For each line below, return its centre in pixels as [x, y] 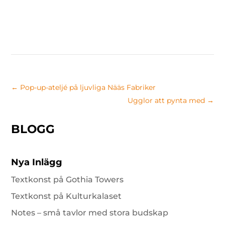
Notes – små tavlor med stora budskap [90, 213]
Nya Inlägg [37, 162]
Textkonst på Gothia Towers [68, 180]
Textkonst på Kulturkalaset [67, 196]
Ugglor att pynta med [166, 100]
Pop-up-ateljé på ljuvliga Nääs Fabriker [88, 87]
